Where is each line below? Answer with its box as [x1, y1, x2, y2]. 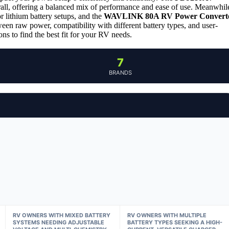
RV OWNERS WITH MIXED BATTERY [12, 211, 110, 219]
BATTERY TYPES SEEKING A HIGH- [127, 218, 223, 226]
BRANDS [108, 68, 132, 76]
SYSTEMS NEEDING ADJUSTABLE [12, 218, 104, 226]
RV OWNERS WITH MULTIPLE [127, 211, 207, 219]
